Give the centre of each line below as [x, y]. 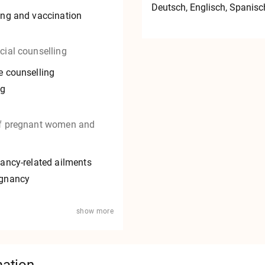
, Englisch [206, 8]
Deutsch [169, 8]
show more [95, 211]
